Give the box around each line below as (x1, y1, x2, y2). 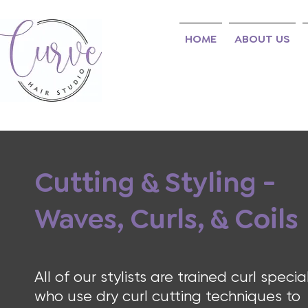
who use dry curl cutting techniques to (34, 287, 301, 305)
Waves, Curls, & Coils (34, 201, 299, 237)
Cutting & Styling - (34, 164, 276, 201)
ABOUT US (234, 32, 290, 46)
